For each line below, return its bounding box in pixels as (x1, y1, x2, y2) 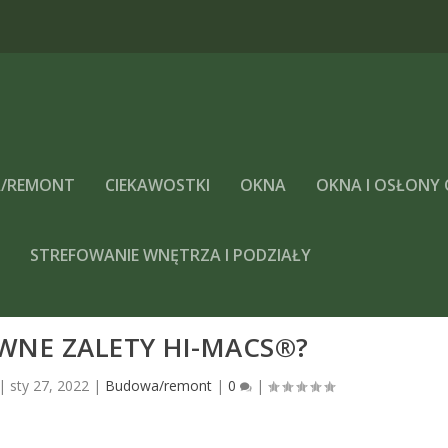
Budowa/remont (104, 375, 212, 395)
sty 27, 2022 (9, 375, 89, 395)
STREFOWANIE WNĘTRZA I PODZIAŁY (30, 244, 312, 266)
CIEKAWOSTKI (105, 174, 211, 196)
